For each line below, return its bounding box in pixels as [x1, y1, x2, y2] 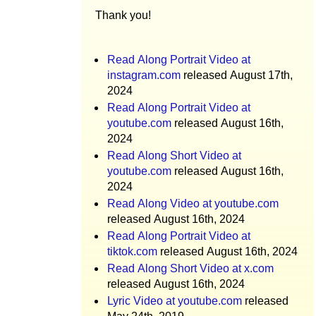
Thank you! [95, 9, 151, 21]
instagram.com [107, 69, 181, 81]
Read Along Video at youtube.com [107, 197, 279, 209]
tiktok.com [107, 245, 157, 257]
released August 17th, [181, 69, 293, 81]
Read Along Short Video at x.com [107, 262, 274, 274]
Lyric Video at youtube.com [107, 295, 242, 307]
